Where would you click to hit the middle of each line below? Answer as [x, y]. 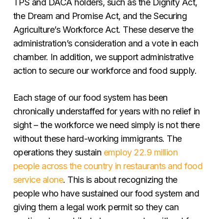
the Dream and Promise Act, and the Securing [100, 16]
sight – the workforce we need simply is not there [106, 125]
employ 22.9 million [140, 152]
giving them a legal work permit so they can [96, 207]
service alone [38, 179]
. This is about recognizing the [120, 179]
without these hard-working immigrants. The [97, 138]
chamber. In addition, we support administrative [103, 57]
